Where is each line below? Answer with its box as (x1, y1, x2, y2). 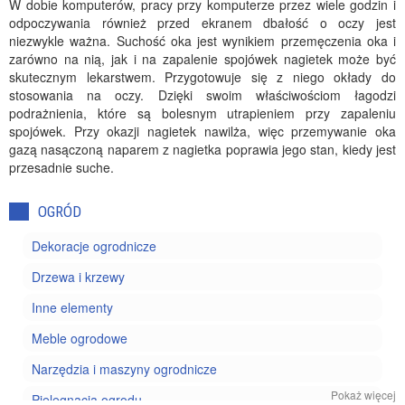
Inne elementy (32, 298, 113, 316)
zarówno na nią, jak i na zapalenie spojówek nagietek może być (9, 50, 396, 68)
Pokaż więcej (331, 387, 396, 402)
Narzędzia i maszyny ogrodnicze (32, 360, 217, 378)
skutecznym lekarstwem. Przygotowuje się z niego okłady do (9, 68, 396, 86)
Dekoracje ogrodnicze (32, 237, 156, 255)
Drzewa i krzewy (32, 268, 125, 286)
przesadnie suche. (9, 158, 114, 176)
